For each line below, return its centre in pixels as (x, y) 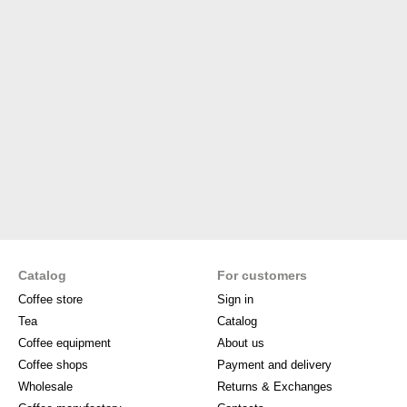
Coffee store (50, 299)
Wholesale (45, 387)
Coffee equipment (65, 343)
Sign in (235, 299)
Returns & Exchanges (275, 387)
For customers (262, 275)
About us (241, 343)
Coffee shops (53, 365)
